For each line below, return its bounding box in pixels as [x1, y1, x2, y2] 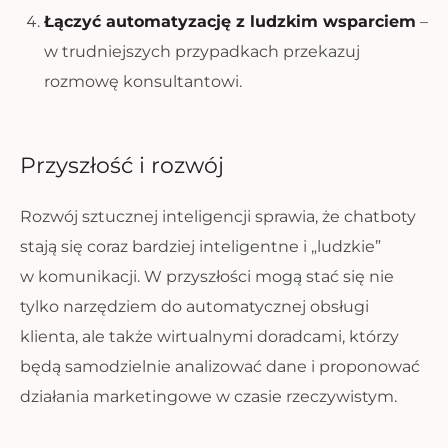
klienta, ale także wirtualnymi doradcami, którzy [20, 327, 399, 346]
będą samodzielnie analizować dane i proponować [20, 357, 420, 376]
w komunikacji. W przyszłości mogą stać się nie [20, 267, 394, 286]
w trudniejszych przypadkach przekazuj [44, 42, 360, 61]
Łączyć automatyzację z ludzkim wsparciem [44, 12, 416, 31]
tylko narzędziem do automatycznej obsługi [20, 297, 369, 316]
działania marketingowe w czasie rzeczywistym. [20, 387, 397, 406]
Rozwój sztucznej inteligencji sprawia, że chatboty [20, 207, 416, 226]
